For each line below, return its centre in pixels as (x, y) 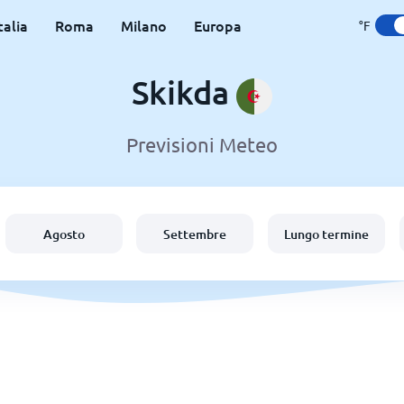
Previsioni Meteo (202, 145)
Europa (217, 25)
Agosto (64, 234)
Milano (143, 25)
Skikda (184, 92)
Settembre (195, 234)
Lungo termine (327, 234)
